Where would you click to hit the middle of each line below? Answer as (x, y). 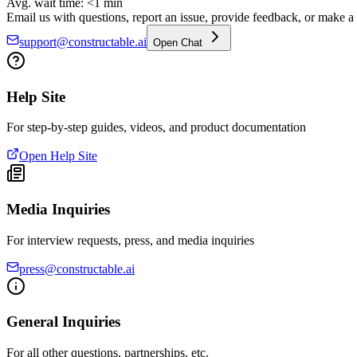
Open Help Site (58, 156)
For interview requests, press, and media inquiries (130, 240)
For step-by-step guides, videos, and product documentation (156, 127)
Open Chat (179, 42)
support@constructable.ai (83, 41)
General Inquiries (63, 322)
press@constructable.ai (77, 269)
